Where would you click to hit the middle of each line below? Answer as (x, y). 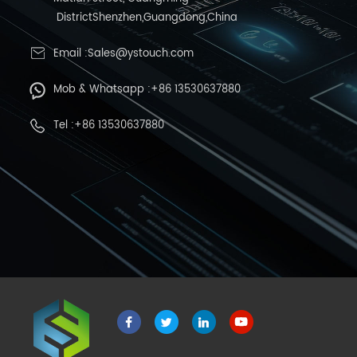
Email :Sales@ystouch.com (124, 54)
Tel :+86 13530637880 (109, 126)
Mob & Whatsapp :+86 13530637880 (147, 90)
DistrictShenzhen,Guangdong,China (145, 18)
